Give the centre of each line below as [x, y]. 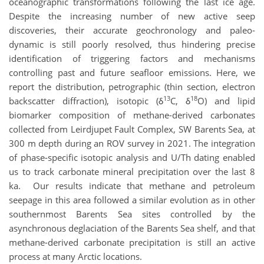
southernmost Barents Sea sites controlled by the [132, 214]
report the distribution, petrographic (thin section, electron [132, 87]
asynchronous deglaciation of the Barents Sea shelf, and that [132, 228]
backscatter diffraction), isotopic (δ [86, 101]
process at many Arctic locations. [77, 257]
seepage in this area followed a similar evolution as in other [132, 200]
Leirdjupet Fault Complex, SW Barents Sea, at [163, 129]
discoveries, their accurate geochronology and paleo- [132, 30]
